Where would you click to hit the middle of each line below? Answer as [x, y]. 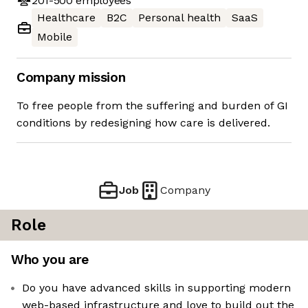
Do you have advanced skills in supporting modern [156, 288]
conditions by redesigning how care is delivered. [143, 123]
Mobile [55, 37]
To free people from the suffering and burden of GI [152, 106]
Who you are [50, 260]
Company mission [71, 78]
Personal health [179, 18]
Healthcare [66, 18]
